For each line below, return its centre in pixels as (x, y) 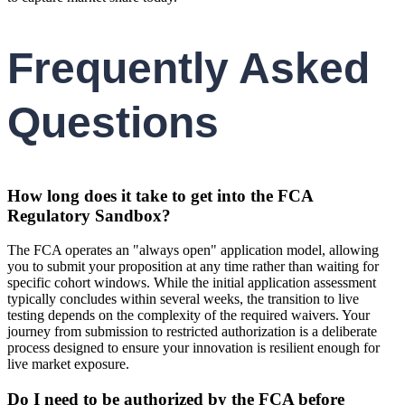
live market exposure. (68, 364)
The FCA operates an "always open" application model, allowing (193, 250)
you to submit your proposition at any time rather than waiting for (193, 267)
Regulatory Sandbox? (89, 215)
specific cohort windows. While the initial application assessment (192, 283)
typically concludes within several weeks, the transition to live (183, 299)
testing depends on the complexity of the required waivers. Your (188, 316)
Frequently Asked (188, 68)
